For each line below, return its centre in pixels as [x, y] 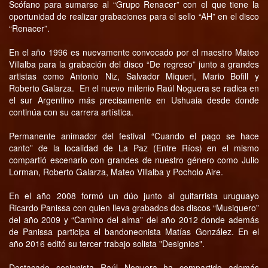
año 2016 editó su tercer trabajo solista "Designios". [107, 243]
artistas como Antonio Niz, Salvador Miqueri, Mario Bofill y [134, 76]
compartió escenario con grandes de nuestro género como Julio [134, 160]
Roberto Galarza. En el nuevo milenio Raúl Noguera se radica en [134, 88]
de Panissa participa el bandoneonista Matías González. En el [134, 232]
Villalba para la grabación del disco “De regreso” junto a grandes [134, 64]
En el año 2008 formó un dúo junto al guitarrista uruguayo [134, 196]
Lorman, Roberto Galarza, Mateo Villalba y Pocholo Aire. [116, 172]
